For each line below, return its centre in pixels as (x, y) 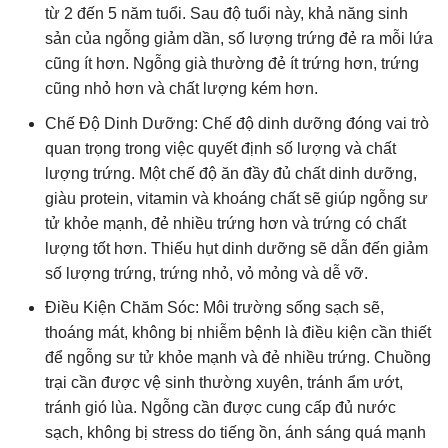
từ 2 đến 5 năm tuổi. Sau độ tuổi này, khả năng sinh (226, 13)
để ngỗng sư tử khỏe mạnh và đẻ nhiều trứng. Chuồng (238, 358)
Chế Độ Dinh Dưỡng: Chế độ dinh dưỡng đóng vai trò (237, 123)
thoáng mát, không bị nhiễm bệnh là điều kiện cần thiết (238, 333)
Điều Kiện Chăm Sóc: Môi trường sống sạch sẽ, (214, 308)
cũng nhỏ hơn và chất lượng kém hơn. (181, 88)
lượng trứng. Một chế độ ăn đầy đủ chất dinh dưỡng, (231, 173)
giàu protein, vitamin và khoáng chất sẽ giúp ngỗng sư (236, 198)
